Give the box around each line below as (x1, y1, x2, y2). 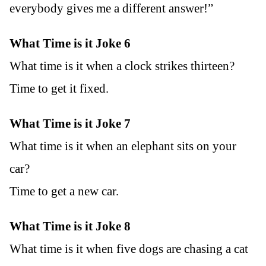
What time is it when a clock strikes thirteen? (9, 59, 235, 74)
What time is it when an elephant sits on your (9, 139, 236, 154)
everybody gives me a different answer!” (9, 1, 213, 16)
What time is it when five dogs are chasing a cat (9, 242, 248, 256)
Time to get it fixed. (9, 81, 109, 96)
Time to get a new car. (9, 184, 119, 199)
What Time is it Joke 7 (9, 116, 131, 131)
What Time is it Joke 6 (9, 36, 131, 51)
